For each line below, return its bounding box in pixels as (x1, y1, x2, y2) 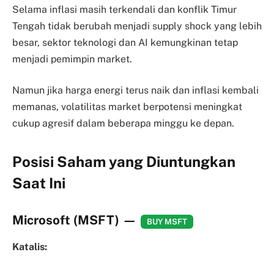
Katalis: (12, 241, 47, 253)
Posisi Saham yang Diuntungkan (12, 153, 235, 171)
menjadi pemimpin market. (12, 53, 132, 65)
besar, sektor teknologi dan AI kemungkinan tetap (12, 36, 238, 48)
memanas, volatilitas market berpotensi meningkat (12, 101, 242, 113)
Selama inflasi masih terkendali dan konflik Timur (12, 3, 237, 15)
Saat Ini (12, 174, 65, 192)
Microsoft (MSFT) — (12, 213, 137, 228)
